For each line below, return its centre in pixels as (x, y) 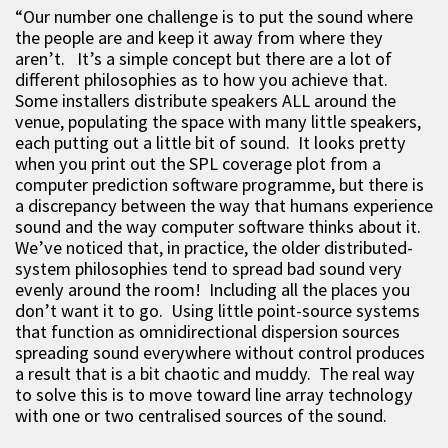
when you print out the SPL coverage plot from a (198, 163)
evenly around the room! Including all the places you (212, 289)
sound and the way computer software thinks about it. (220, 226)
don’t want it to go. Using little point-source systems (217, 310)
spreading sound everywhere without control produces (220, 352)
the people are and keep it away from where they (199, 37)
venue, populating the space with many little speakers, (218, 121)
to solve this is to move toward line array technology (214, 394)
